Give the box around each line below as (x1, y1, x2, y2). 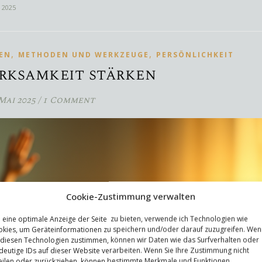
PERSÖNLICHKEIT (156, 50, 234, 60)
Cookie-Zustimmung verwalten (66, 190, 196, 202)
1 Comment (42, 94, 95, 108)
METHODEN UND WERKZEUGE (18, 50, 149, 60)
